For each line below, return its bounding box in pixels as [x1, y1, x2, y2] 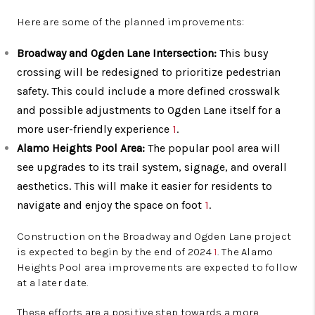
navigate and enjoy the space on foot [17, 198, 205, 212]
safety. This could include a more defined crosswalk [17, 84, 280, 98]
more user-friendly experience [17, 122, 172, 136]
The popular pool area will [145, 141, 281, 155]
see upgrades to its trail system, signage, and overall [17, 160, 287, 174]
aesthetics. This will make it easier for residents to [17, 179, 272, 193]
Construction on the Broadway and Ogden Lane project [17, 230, 292, 243]
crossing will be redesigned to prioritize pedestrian [17, 65, 281, 79]
